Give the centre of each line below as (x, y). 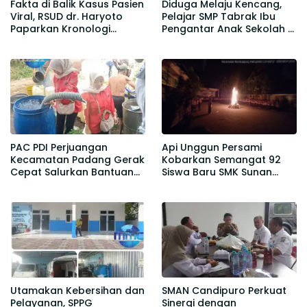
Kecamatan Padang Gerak (77, 159)
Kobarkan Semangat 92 (221, 159)
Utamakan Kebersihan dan (77, 291)
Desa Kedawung (51, 196)
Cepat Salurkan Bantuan (72, 172)
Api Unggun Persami (212, 147)
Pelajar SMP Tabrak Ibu (219, 16)
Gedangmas (193, 41)
